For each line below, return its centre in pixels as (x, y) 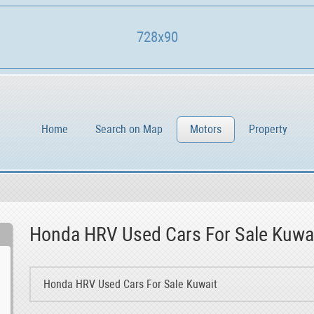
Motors (206, 129)
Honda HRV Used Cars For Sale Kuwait (130, 284)
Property (268, 129)
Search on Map (129, 129)
